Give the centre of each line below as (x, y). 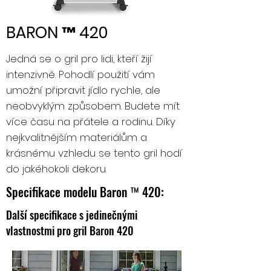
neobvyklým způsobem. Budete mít (93, 106)
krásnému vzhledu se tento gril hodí (94, 153)
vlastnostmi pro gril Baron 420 (70, 230)
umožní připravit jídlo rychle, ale (83, 90)
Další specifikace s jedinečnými (72, 215)
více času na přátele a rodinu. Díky (91, 122)
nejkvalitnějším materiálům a (77, 137)
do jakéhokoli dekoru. (56, 169)
